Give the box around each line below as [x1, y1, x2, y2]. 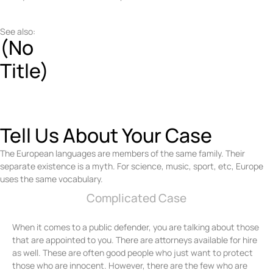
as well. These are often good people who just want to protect [12, 247, 253, 259]
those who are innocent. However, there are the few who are [12, 260, 247, 272]
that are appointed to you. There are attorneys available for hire [12, 234, 257, 246]
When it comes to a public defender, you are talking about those [12, 221, 259, 233]
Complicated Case [87, 190, 186, 207]
